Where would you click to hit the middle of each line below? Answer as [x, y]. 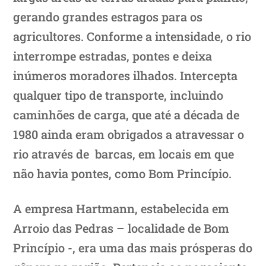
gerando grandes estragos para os [108, 16]
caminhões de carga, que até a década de [126, 114]
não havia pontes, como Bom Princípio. [123, 173]
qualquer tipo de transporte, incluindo [118, 95]
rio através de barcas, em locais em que [124, 153]
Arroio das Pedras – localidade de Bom [121, 228]
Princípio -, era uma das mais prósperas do [133, 247]
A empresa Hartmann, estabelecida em [121, 208]
